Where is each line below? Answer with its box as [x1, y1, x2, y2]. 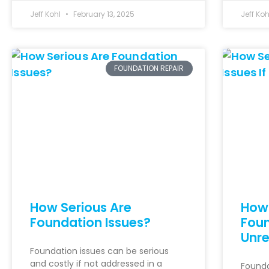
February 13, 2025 [71, 8, 134, 19]
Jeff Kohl [30, 8, 62, 19]
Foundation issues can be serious [30, 244, 169, 257]
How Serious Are [30, 198, 131, 216]
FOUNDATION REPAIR [114, 63, 184, 74]
